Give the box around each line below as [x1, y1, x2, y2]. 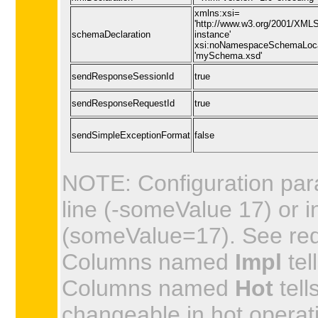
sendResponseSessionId [72, 70, 174, 82]
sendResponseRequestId [72, 97, 175, 109]
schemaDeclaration [72, 28, 150, 40]
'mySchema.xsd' [194, 50, 262, 61]
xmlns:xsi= [194, 7, 240, 18]
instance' [194, 28, 231, 40]
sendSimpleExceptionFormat [72, 129, 190, 141]
